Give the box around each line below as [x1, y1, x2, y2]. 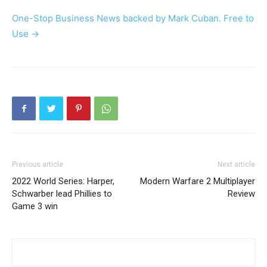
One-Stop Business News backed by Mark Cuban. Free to [12, 12, 254, 24]
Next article [218, 160, 255, 169]
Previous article [12, 160, 63, 169]
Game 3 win [12, 200, 58, 212]
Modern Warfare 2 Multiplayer [140, 175, 255, 187]
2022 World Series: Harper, [12, 175, 114, 187]
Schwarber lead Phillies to [12, 188, 112, 199]
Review [228, 188, 255, 199]
